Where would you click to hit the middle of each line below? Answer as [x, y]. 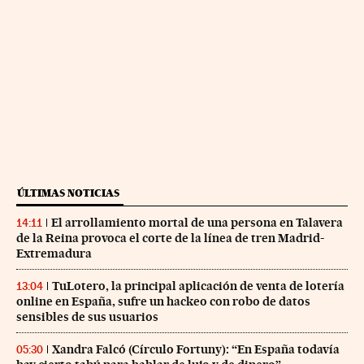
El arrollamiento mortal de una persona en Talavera [197, 223]
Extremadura [54, 254]
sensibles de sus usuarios [87, 317]
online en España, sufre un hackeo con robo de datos [163, 302]
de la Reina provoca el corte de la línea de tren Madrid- [170, 238]
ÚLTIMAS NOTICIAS [68, 193]
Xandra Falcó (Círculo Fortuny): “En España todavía [196, 350]
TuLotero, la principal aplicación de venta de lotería [198, 286]
